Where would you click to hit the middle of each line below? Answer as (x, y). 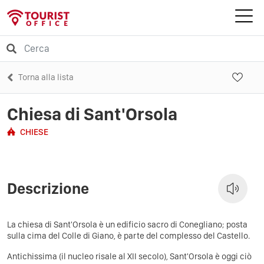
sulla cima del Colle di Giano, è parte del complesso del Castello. (128, 235)
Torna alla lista (46, 77)
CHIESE (34, 132)
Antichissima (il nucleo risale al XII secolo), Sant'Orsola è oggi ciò (129, 256)
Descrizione (48, 188)
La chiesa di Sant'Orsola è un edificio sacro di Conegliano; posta (127, 224)
